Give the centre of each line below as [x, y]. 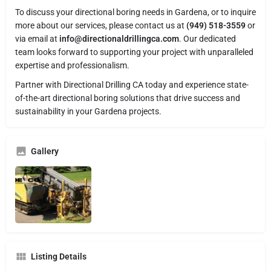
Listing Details [59, 257]
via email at [37, 38]
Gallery [45, 151]
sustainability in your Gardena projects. [88, 111]
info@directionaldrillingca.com [119, 38]
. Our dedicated [207, 38]
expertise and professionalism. [72, 65]
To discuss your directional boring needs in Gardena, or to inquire [135, 12]
